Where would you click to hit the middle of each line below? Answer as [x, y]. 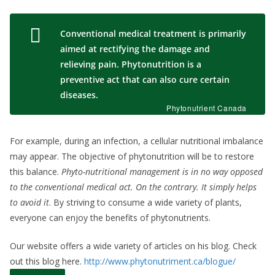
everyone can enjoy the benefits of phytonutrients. [110, 217]
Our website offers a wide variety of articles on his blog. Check [133, 246]
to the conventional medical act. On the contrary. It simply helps [133, 187]
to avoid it [29, 202]
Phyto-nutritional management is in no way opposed [162, 171]
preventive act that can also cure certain [145, 79]
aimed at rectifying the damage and [135, 48]
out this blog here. [47, 261]
